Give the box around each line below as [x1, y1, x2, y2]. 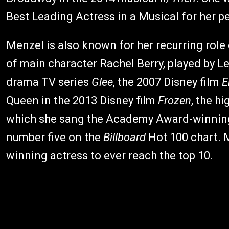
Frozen [158, 94, 191, 107]
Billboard [103, 130, 146, 144]
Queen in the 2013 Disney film [6, 94, 158, 107]
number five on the [6, 130, 103, 144]
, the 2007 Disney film [113, 75, 222, 88]
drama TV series [6, 75, 91, 88]
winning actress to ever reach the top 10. [6, 149, 213, 162]
